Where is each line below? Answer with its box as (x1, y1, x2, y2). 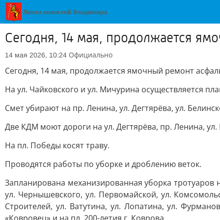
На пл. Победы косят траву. (5, 140, 110, 151)
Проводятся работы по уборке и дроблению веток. (5, 159, 201, 169)
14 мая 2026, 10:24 (5, 51, 67, 59)
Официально (69, 50, 112, 59)
